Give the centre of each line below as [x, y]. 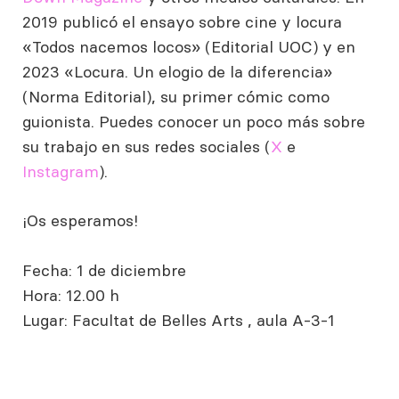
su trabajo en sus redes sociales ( [147, 146]
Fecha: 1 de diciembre [104, 270]
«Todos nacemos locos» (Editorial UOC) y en [189, 46]
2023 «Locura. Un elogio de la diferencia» [177, 71]
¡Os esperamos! [80, 220]
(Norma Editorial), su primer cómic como [176, 96]
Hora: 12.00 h [71, 295]
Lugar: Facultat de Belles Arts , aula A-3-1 [179, 320]
